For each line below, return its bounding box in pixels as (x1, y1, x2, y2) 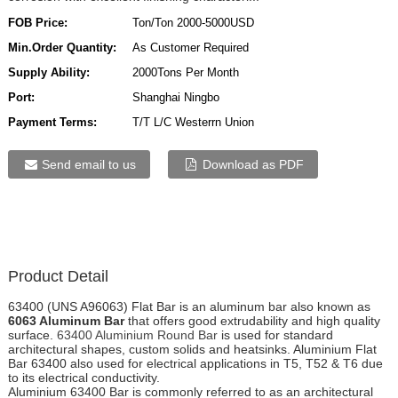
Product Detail (7, 267, 108, 286)
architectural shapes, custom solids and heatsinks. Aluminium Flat (7, 342, 377, 357)
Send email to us (42, 157, 137, 172)
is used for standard (217, 328, 333, 343)
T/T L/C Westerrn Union (131, 115, 254, 130)
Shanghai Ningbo (131, 91, 219, 105)
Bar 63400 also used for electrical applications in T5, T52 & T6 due (7, 356, 383, 371)
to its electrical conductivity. (7, 370, 160, 386)
